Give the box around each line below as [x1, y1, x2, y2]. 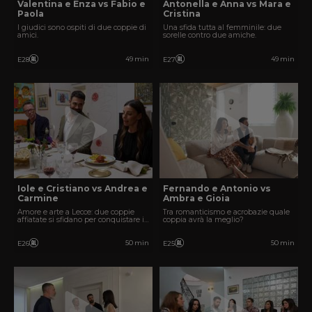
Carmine [17, 193, 58, 204]
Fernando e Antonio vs [163, 183, 271, 194]
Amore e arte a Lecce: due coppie [17, 207, 134, 217]
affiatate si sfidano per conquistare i [17, 214, 144, 224]
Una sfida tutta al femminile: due [163, 22, 281, 32]
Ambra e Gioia [163, 193, 230, 204]
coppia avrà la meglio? [163, 214, 244, 224]
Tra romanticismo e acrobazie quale [163, 207, 290, 217]
